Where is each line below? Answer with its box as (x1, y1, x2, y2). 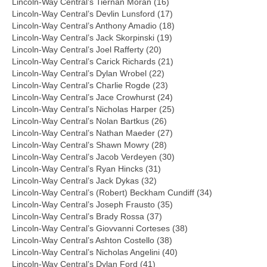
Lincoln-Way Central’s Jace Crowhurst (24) (12, 92, 173, 102)
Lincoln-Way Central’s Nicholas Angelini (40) (12, 247, 178, 257)
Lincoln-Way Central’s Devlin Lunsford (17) (12, 8, 173, 18)
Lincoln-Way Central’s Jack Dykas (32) (12, 175, 157, 185)
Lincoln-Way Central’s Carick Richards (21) (12, 56, 173, 66)
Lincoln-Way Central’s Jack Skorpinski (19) (12, 32, 172, 42)
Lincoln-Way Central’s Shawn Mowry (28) (12, 139, 167, 150)
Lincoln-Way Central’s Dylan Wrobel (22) (12, 68, 164, 78)
